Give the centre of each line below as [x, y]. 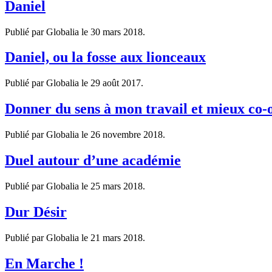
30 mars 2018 [117, 32]
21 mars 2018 [117, 237]
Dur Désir [36, 212]
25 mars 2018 [117, 186]
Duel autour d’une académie [93, 161]
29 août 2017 [116, 83]
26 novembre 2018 [127, 135]
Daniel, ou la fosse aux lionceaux [105, 57]
